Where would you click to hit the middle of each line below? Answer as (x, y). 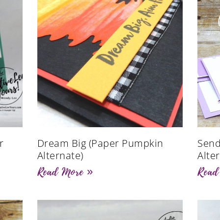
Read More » (65, 172)
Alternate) (60, 155)
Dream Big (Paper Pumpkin (100, 143)
